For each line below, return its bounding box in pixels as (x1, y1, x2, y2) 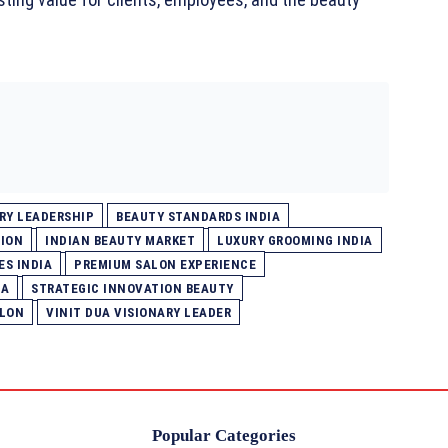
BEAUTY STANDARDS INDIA (116, 209, 280, 225)
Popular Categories (152, 426, 296, 446)
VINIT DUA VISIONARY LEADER (46, 305, 231, 321)
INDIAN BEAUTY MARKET (45, 233, 195, 249)
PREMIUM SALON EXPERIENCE (74, 257, 256, 273)
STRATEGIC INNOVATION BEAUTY (31, 281, 234, 297)
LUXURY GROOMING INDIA (217, 233, 373, 249)
